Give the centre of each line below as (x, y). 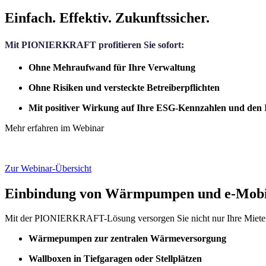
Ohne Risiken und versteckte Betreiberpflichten (124, 87)
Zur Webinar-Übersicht (48, 168)
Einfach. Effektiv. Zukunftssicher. (107, 18)
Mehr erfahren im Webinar (54, 128)
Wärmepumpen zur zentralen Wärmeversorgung (127, 239)
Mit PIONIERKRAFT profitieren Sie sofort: (94, 45)
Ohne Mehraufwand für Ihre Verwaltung (112, 67)
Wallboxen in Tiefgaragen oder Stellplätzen (115, 259)
